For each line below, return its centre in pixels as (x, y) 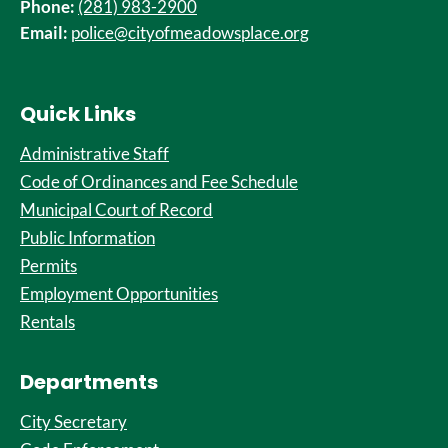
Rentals (47, 321)
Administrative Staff (94, 153)
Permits (48, 265)
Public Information (87, 237)
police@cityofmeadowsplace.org (190, 32)
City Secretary (73, 421)
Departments (89, 382)
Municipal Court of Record (116, 209)
